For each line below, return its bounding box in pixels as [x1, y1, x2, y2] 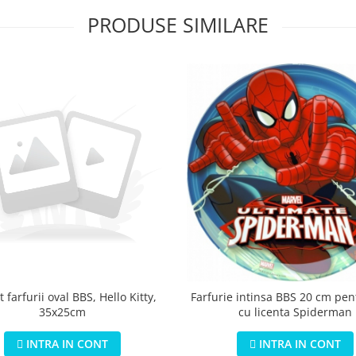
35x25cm [39, 304, 86, 319]
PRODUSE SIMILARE [87, 11, 269, 38]
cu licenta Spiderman [238, 304, 352, 319]
